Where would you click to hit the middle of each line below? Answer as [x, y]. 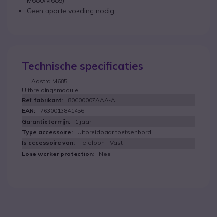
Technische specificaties [83, 66]
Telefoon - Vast [101, 143]
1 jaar [83, 121]
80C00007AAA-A [92, 100]
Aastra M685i [50, 81]
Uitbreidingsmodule [50, 90]
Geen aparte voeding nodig [70, 11]
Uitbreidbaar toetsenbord [114, 132]
